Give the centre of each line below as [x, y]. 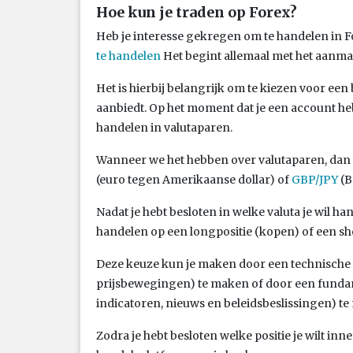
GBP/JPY [315, 179]
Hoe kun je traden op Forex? [197, 12]
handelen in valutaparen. [164, 127]
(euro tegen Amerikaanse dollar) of [194, 179]
